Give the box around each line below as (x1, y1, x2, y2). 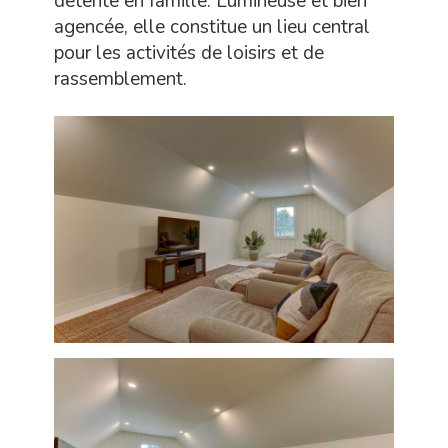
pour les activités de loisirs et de (54, 40, 324, 67)
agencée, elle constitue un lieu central (54, 14, 370, 41)
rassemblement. (54, 66, 187, 93)
